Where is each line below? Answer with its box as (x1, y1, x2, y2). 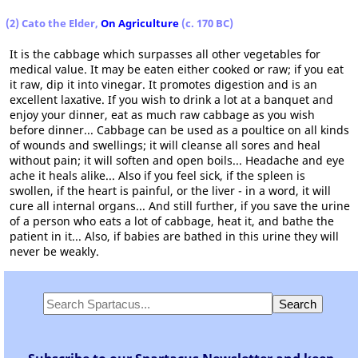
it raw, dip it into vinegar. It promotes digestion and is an (10, 77, 317, 92)
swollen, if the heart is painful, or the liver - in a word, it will (10, 183, 331, 198)
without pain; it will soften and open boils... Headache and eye (10, 153, 344, 168)
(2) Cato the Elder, (6, 16, 101, 30)
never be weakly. (10, 244, 99, 259)
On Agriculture (101, 16, 179, 30)
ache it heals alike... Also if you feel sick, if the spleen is (10, 168, 305, 183)
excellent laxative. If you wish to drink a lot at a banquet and (10, 92, 333, 107)
